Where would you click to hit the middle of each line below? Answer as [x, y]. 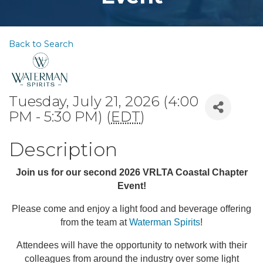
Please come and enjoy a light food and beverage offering [131, 209]
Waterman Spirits [165, 222]
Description [63, 149]
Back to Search [41, 44]
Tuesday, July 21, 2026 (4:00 [104, 101]
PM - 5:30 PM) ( [60, 117]
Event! [131, 186]
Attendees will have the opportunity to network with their [131, 245]
